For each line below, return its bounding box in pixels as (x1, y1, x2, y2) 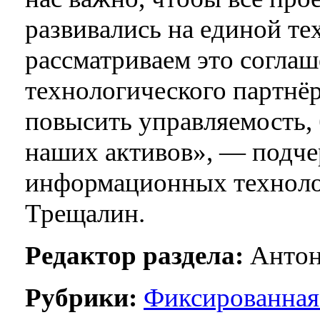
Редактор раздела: (25, 241, 244, 271)
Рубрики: (25, 283, 137, 313)
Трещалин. (25, 199, 145, 229)
